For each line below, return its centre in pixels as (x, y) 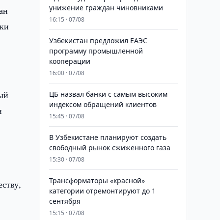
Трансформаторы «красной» (97, 180)
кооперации (69, 61)
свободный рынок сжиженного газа (110, 148)
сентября (65, 201)
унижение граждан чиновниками (106, 8)
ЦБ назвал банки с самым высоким (108, 94)
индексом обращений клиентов (103, 104)
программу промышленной (96, 51)
